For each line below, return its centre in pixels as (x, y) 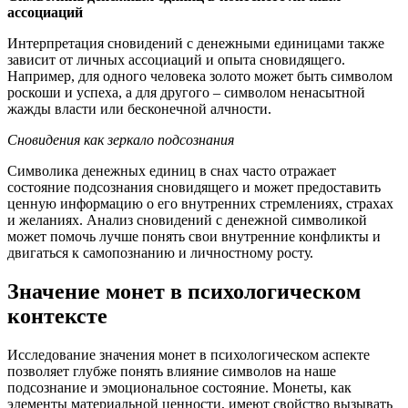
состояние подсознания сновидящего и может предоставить (194, 188)
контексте (57, 316)
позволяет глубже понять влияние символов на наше (172, 372)
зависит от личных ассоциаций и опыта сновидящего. (176, 60)
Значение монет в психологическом (184, 292)
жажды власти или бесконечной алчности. (139, 109)
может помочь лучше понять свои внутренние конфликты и (194, 237)
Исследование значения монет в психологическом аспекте (189, 355)
